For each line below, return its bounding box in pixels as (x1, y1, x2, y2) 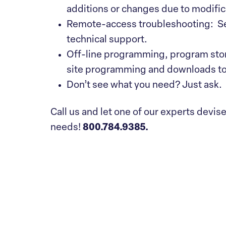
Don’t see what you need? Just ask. (67, 81, 222, 90)
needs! (50, 123, 81, 133)
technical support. (67, 35, 147, 45)
